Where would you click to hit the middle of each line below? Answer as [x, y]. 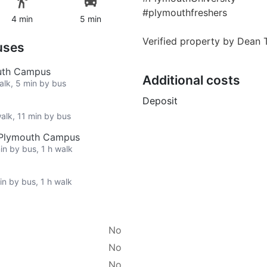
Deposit [160, 100]
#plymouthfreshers [185, 12]
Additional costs [191, 80]
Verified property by [190, 41]
